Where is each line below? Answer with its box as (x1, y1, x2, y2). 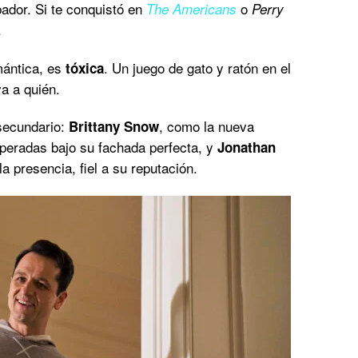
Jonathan (217, 137, 276, 157)
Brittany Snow (69, 116, 159, 136)
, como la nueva (159, 115, 254, 136)
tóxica (66, 58, 104, 78)
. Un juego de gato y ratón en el (104, 57, 291, 78)
